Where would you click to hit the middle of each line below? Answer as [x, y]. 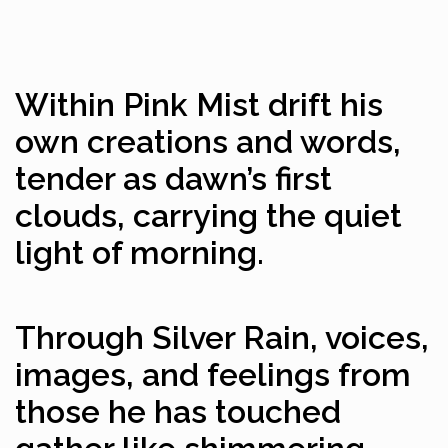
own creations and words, [208, 142]
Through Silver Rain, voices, [222, 338]
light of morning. [139, 253]
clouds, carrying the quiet [208, 216]
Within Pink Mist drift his [199, 105]
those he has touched [178, 412]
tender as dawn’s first [173, 179]
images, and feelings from [213, 375]
